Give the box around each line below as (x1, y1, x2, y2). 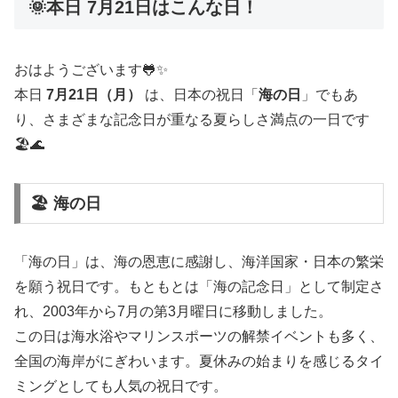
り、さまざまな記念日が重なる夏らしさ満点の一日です (14, 112, 370, 128)
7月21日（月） (46, 87, 141, 103)
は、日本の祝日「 (141, 87, 259, 103)
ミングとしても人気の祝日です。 (14, 378, 227, 394)
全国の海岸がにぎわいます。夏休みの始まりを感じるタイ (14, 354, 384, 370)
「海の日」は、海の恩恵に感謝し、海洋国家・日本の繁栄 (14, 254, 384, 270)
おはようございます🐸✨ (14, 62, 168, 78)
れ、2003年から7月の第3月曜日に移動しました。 (14, 304, 332, 320)
